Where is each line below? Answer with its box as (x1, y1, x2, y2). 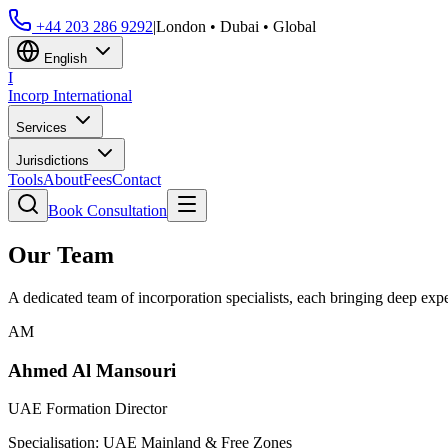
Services (16, 120, 71, 135)
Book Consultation (48, 202, 167, 219)
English (40, 51, 91, 66)
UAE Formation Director (8, 400, 167, 418)
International (49, 87, 132, 104)
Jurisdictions (16, 153, 93, 168)
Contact (112, 171, 161, 188)
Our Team (8, 241, 114, 268)
